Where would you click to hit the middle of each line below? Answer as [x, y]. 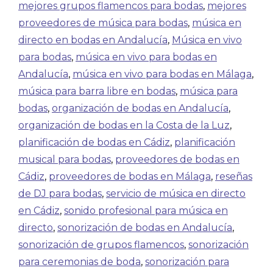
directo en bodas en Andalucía [93, 40]
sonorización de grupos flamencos [101, 245]
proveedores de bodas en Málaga [130, 176]
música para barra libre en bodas [97, 91]
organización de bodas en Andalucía [140, 108]
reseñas [234, 176]
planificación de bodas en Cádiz [94, 142]
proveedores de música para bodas [103, 23]
